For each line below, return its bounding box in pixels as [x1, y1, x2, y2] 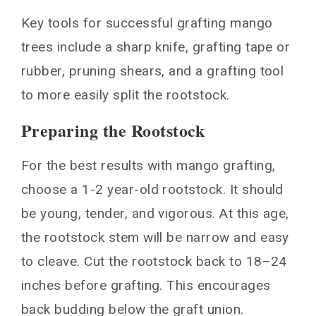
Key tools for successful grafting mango [21, 14, 273, 31]
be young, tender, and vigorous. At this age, [21, 205, 289, 221]
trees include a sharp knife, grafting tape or [21, 38, 291, 55]
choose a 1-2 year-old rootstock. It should [21, 181, 284, 197]
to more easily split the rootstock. [21, 86, 230, 103]
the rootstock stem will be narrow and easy [21, 229, 289, 245]
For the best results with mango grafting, [21, 157, 276, 174]
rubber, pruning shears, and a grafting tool [21, 62, 284, 79]
